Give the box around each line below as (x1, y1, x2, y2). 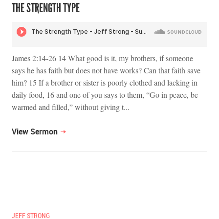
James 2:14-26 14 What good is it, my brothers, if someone (12, 53, 193, 64)
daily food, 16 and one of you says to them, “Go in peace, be (12, 89, 198, 100)
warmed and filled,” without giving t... (12, 102, 130, 112)
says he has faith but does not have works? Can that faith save (12, 65, 200, 76)
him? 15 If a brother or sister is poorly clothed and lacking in (12, 77, 197, 88)
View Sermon (12, 126, 58, 137)
